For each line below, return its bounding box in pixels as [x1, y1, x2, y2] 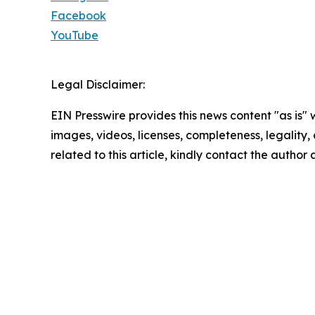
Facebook [51, 8, 106, 23]
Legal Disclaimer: [51, 77, 145, 92]
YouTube [51, 28, 98, 43]
